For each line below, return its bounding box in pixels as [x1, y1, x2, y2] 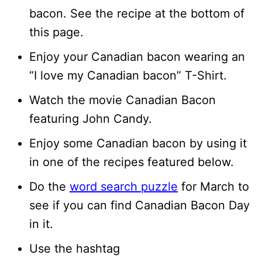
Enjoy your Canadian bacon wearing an [29, 49, 245, 64]
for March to [178, 179, 249, 194]
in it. [29, 216, 53, 231]
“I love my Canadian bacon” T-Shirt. [29, 68, 227, 82]
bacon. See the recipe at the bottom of [29, 6, 244, 20]
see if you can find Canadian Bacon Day [29, 198, 250, 212]
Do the [29, 179, 70, 194]
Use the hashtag [29, 241, 120, 256]
